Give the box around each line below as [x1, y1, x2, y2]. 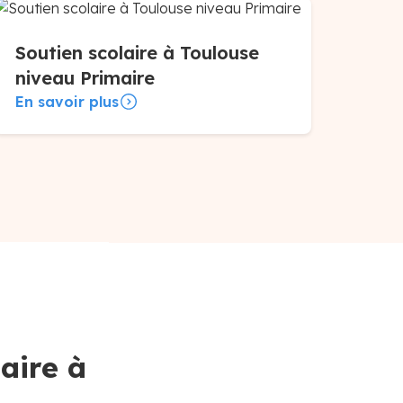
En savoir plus [14, 92, 119, 111]
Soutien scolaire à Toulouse [14, 41, 259, 64]
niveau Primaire [14, 67, 155, 89]
